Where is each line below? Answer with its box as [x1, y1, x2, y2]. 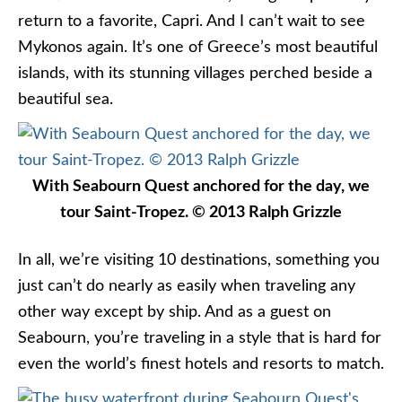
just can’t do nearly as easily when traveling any [18, 278, 355, 294]
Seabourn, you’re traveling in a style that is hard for [18, 330, 381, 346]
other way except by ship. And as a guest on [18, 304, 331, 320]
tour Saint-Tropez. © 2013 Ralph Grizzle [60, 205, 342, 221]
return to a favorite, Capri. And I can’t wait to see [18, 13, 365, 30]
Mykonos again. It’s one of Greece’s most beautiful [18, 39, 378, 56]
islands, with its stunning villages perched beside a [18, 66, 372, 82]
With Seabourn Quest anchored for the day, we [32, 179, 370, 195]
